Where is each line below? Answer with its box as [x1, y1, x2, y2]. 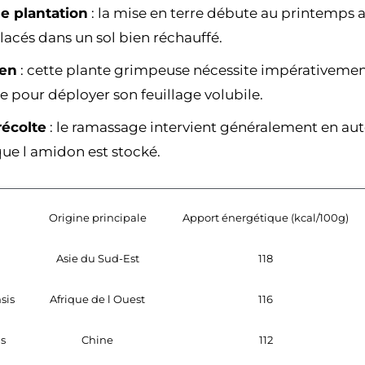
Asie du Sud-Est [55, 251, 139, 265]
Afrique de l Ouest [50, 292, 145, 306]
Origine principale [48, 210, 147, 224]
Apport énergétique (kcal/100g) [182, 210, 349, 224]
